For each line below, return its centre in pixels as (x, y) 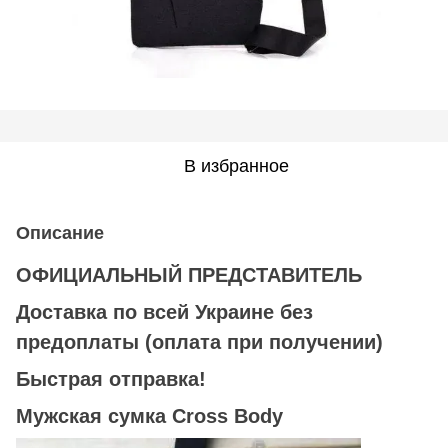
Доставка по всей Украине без (164, 311)
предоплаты (77, 341)
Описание (60, 232)
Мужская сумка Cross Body (149, 415)
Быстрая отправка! (111, 378)
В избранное (236, 165)
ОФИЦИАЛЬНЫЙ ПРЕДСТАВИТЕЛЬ (189, 274)
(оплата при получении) (261, 341)
